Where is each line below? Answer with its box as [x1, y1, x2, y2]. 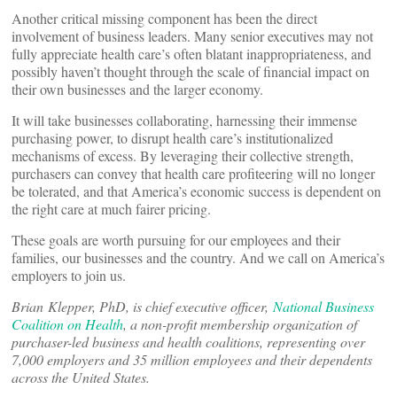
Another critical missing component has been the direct [12, 9, 317, 27]
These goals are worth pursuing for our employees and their [12, 230, 340, 249]
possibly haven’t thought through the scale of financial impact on [12, 62, 370, 81]
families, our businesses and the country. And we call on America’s [12, 248, 385, 267]
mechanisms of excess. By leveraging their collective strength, [12, 146, 354, 165]
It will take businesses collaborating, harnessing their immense [12, 111, 357, 129]
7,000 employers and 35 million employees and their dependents [12, 350, 372, 369]
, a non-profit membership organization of [123, 315, 357, 333]
